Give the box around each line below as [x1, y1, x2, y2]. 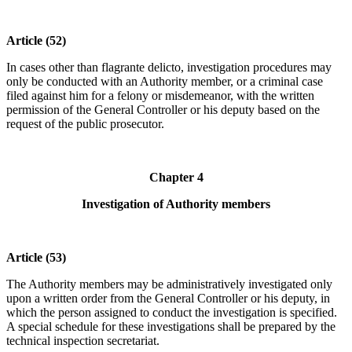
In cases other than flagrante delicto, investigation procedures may [6, 60, 332, 75]
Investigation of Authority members [82, 197, 270, 211]
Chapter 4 [148, 170, 203, 185]
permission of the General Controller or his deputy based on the [6, 103, 320, 117]
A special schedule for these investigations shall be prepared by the [6, 320, 335, 334]
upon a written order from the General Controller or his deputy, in [6, 291, 330, 306]
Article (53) [6, 251, 66, 265]
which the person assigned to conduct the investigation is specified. [6, 306, 337, 320]
